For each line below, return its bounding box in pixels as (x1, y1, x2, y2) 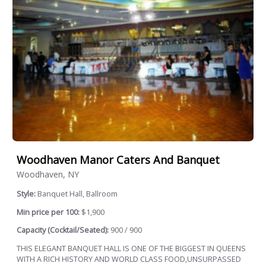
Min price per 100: (17, 207, 80, 217)
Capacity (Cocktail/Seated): (17, 225, 109, 236)
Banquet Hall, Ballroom (37, 189, 118, 199)
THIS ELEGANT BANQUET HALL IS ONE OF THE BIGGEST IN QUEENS (17, 243, 246, 254)
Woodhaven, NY (17, 169, 79, 180)
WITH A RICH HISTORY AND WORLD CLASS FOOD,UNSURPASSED (17, 254, 241, 264)
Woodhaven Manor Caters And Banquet (17, 153, 220, 167)
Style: (17, 189, 37, 199)
